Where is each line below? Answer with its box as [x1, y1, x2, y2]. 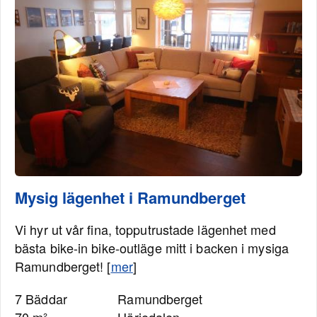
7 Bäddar [15, 289, 67, 308]
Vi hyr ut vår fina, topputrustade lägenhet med [15, 220, 276, 238]
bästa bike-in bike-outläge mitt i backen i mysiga [15, 238, 289, 257]
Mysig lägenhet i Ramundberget [15, 186, 246, 209]
